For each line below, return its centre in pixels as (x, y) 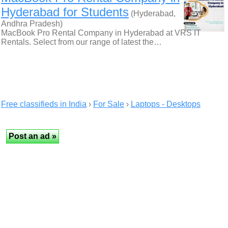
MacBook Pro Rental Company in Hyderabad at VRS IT (101, 33)
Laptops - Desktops (166, 104)
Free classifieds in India (44, 104)
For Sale (109, 104)
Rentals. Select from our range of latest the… (81, 42)
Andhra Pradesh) (32, 24)
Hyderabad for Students (65, 12)
